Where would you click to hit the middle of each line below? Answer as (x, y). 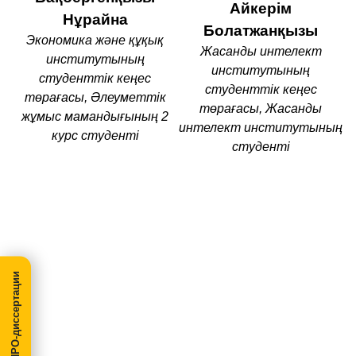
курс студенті (95, 135)
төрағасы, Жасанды (261, 108)
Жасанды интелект (261, 51)
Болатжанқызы (261, 31)
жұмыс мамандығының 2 (95, 116)
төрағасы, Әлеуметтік (95, 97)
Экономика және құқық (95, 40)
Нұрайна (95, 19)
